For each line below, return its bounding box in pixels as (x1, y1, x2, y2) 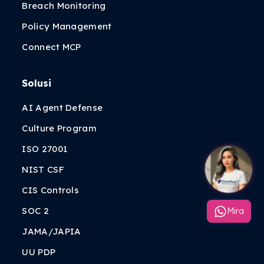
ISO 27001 (22, 143, 68, 155)
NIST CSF (22, 164, 64, 176)
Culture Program (22, 123, 97, 134)
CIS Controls (22, 184, 80, 196)
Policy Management (22, 21, 112, 32)
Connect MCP (22, 41, 81, 53)
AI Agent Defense (22, 102, 103, 114)
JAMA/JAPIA (22, 226, 81, 237)
